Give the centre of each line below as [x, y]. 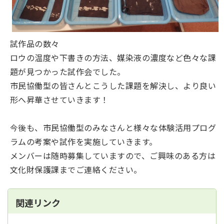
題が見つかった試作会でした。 [68, 72]
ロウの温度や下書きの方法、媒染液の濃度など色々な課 [113, 58]
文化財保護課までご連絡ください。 [76, 170]
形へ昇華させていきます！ [59, 100]
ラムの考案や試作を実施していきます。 [84, 142]
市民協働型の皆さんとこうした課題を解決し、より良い [113, 86]
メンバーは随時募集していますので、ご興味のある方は [113, 156]
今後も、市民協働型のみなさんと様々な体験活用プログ [113, 128]
